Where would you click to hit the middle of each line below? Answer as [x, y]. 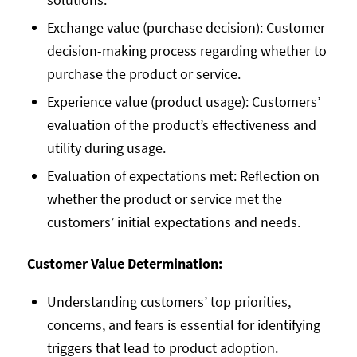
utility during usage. [106, 148]
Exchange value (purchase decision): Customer [186, 28]
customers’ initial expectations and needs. [173, 222]
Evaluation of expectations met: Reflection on [183, 176]
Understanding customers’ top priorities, [169, 301]
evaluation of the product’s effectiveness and [181, 125]
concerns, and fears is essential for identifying [183, 324]
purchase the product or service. [143, 74]
